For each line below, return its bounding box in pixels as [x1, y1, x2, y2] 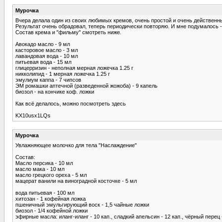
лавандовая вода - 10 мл [15, 53, 78, 59]
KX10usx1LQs [15, 112, 51, 118]
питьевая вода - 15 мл [15, 58, 71, 65]
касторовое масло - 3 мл [15, 47, 78, 53]
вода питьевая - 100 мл [15, 189, 74, 196]
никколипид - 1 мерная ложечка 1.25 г [15, 70, 110, 77]
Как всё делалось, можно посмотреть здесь [15, 100, 126, 107]
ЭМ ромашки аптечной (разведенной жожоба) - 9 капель [15, 82, 158, 89]
